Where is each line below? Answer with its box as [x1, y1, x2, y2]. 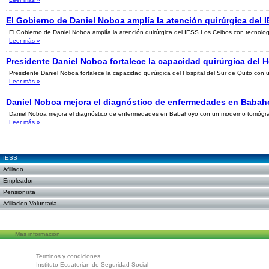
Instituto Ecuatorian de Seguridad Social [36, 261, 148, 268]
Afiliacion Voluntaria [3, 200, 57, 207]
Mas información [15, 231, 60, 237]
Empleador [3, 177, 33, 184]
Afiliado [3, 166, 23, 172]
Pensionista [3, 189, 35, 195]
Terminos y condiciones [36, 253, 100, 259]
